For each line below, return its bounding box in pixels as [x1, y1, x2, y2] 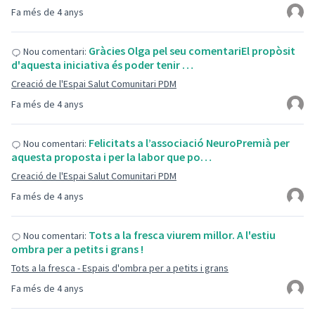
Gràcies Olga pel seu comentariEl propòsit [89, 44, 295, 58]
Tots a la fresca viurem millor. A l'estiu [89, 228, 276, 242]
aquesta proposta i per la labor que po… [11, 150, 212, 164]
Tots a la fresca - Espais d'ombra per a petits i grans [11, 262, 229, 274]
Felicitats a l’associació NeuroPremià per [89, 136, 290, 150]
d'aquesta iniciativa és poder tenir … [11, 58, 193, 72]
